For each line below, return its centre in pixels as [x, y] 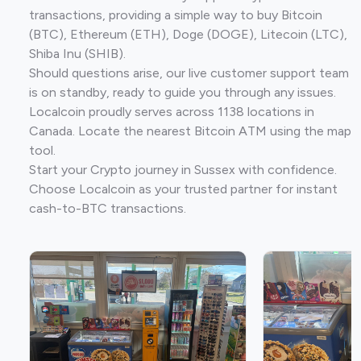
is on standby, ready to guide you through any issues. [183, 92]
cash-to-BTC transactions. [108, 208]
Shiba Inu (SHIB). [77, 53]
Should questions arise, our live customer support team [189, 73]
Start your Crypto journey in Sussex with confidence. [183, 169]
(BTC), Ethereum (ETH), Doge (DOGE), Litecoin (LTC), [188, 34]
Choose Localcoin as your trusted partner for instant [183, 189]
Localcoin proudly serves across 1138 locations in [172, 111]
